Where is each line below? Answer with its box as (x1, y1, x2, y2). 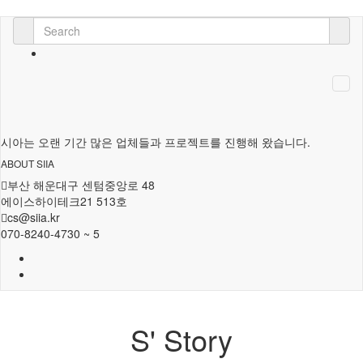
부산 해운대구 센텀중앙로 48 (7, 177, 155, 193)
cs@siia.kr (7, 209, 60, 225)
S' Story (130, 318, 233, 360)
